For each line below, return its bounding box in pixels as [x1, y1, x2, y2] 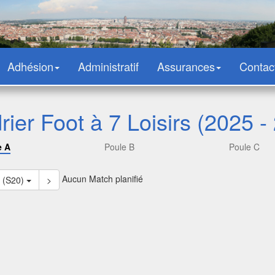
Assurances [157, 58, 215, 74]
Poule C [229, 141, 260, 153]
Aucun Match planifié [60, 172, 143, 185]
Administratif [78, 58, 139, 74]
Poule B [104, 141, 134, 153]
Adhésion [7, 58, 53, 74]
